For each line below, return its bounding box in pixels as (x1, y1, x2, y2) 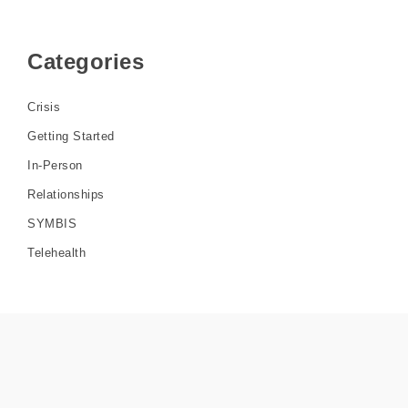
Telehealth (27, 245, 86, 260)
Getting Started (27, 128, 115, 143)
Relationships (27, 187, 105, 201)
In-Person (27, 158, 83, 172)
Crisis (27, 99, 60, 114)
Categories (27, 48, 144, 74)
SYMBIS (27, 216, 76, 230)
